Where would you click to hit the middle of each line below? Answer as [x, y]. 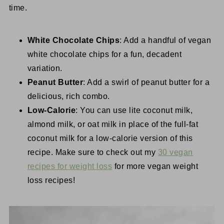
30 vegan [175, 152]
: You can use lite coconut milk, [134, 110]
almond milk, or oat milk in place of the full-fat [113, 124]
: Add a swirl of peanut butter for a [146, 82]
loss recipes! [51, 180]
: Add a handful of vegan [165, 40]
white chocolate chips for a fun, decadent [104, 54]
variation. [45, 68]
